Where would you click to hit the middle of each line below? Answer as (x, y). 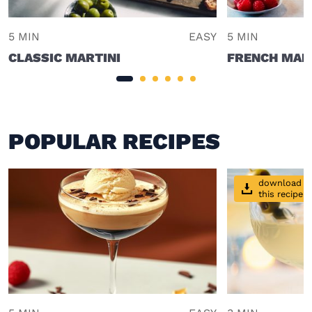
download (280, 183)
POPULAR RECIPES (114, 141)
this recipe (280, 194)
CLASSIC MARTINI (64, 57)
